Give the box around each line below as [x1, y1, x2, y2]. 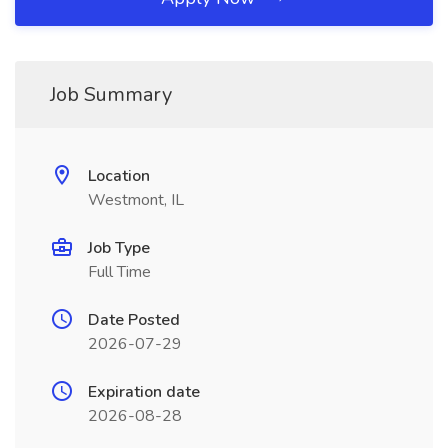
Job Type [88, 237, 150, 259]
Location [88, 165, 150, 187]
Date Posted [88, 309, 180, 331]
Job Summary [50, 81, 172, 108]
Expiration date [88, 381, 200, 403]
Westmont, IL [88, 189, 184, 211]
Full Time [88, 261, 151, 283]
